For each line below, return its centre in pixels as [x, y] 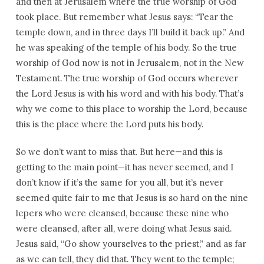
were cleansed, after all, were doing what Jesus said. [123, 228]
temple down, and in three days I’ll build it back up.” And [130, 32]
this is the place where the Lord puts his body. [109, 124]
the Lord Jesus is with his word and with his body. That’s [129, 93]
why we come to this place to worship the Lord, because [131, 109]
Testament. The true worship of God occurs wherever [127, 78]
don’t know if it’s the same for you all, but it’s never [119, 182]
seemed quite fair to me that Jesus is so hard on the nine [132, 198]
